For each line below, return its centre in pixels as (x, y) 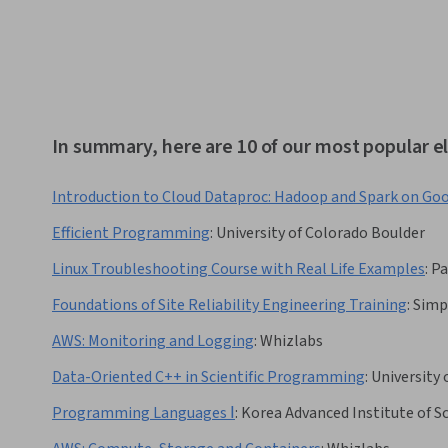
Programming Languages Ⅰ (143, 413)
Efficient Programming (131, 233)
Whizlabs (291, 341)
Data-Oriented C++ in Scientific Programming (208, 377)
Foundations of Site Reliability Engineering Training (229, 305)
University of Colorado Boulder (320, 233)
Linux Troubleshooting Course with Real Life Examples (238, 269)
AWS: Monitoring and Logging (153, 341)
